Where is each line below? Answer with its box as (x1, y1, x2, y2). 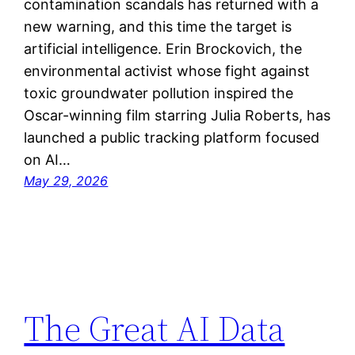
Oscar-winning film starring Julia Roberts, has (24, 106, 331, 124)
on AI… (24, 151, 71, 168)
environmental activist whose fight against (24, 62, 311, 79)
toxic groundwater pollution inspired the (24, 84, 294, 101)
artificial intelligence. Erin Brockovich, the (24, 40, 303, 57)
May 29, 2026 (24, 172, 109, 189)
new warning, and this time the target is (24, 17, 292, 35)
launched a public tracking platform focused (24, 128, 320, 146)
